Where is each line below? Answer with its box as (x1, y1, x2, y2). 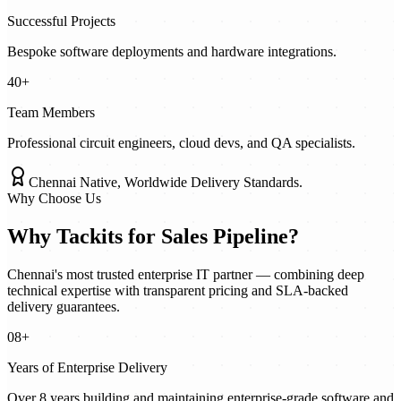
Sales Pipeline (161, 225, 288, 249)
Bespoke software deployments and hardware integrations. (7, 44, 337, 60)
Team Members (7, 105, 95, 121)
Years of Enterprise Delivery (7, 360, 167, 376)
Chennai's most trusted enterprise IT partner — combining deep (7, 267, 364, 283)
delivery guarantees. (7, 299, 120, 315)
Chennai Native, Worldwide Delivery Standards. (29, 175, 303, 191)
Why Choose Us (7, 191, 101, 207)
